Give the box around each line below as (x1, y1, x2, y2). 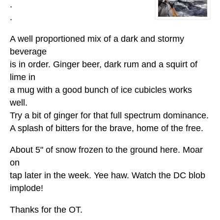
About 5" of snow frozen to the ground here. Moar (10, 145, 203, 155)
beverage (10, 47, 47, 57)
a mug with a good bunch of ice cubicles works (10, 85, 192, 95)
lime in (10, 72, 35, 82)
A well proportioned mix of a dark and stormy (10, 34, 184, 44)
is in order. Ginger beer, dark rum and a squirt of (10, 59, 197, 70)
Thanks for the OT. (10, 205, 82, 215)
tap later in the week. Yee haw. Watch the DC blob (10, 170, 205, 181)
